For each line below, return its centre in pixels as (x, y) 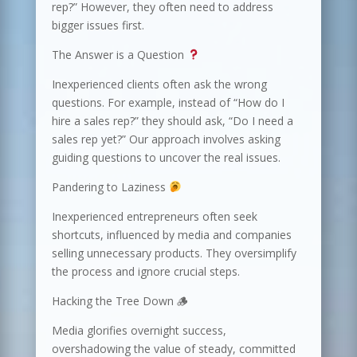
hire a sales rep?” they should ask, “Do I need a (172, 121)
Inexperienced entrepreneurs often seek (154, 216)
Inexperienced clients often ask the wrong (159, 84)
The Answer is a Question (119, 55)
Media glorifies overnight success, (139, 330)
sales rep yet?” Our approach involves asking (166, 139)
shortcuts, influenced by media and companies (171, 235)
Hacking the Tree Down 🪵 (120, 301)
